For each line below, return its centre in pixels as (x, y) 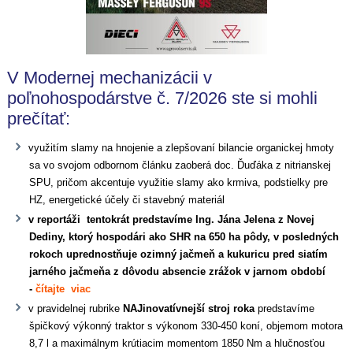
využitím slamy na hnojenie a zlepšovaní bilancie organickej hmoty (182, 147)
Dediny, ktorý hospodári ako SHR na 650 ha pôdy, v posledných (184, 236)
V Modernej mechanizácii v (110, 77)
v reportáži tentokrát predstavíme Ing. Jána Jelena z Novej (172, 219)
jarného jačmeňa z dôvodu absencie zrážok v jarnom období (178, 271)
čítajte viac (63, 288)
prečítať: (39, 118)
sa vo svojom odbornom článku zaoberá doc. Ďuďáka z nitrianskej (180, 165)
